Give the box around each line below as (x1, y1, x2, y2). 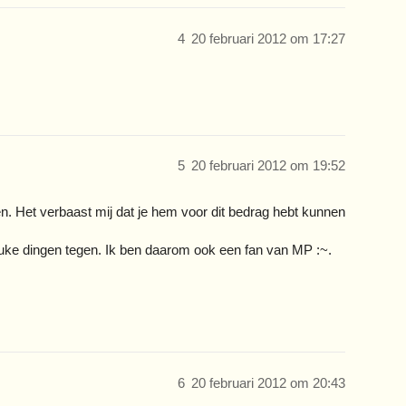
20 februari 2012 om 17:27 (191, 30, 345, 46)
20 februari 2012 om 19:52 (191, 158, 345, 174)
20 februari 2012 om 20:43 (191, 374, 345, 391)
